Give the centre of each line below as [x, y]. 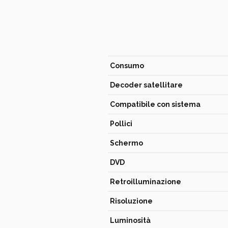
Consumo [127, 66]
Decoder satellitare [146, 85]
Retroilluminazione [146, 182]
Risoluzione [131, 201]
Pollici [121, 124]
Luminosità [130, 220]
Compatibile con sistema [155, 104]
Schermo [126, 143]
